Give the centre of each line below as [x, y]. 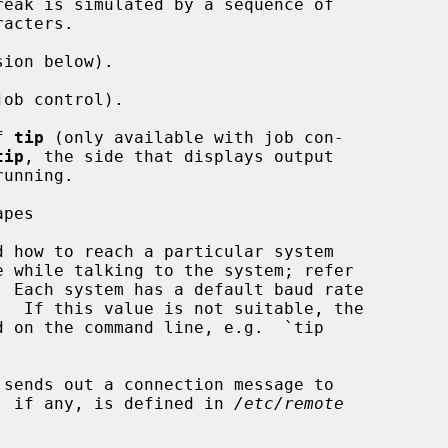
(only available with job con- [194, 137]
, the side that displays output [179, 156]
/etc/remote [289, 403]
